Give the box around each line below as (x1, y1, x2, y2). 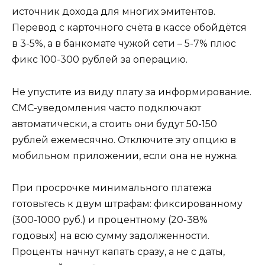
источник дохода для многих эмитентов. (12, 6, 215, 18)
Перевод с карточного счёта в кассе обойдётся (12, 22, 247, 34)
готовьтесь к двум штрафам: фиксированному (12, 198, 243, 209)
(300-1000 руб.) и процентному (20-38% (12, 214, 208, 225)
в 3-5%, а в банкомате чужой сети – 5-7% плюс (12, 38, 236, 50)
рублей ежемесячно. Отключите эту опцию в (12, 134, 236, 146)
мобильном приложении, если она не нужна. (12, 150, 238, 161)
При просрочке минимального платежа (12, 182, 212, 193)
